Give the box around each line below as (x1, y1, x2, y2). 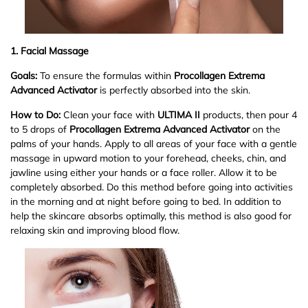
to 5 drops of (10, 122, 69, 135)
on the (250, 122, 280, 135)
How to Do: (10, 108, 60, 121)
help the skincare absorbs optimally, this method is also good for (10, 209, 291, 222)
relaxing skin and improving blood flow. (10, 223, 179, 236)
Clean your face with (60, 108, 157, 121)
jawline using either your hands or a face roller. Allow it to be (10, 166, 277, 179)
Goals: (10, 69, 37, 82)
